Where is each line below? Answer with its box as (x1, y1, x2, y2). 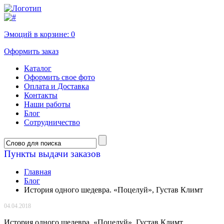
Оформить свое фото (24, 73, 95, 81)
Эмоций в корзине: (4, 30, 71, 38)
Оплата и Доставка (24, 82, 89, 90)
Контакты (24, 91, 57, 99)
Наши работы (24, 100, 70, 108)
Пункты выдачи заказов (4, 148, 100, 159)
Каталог (24, 64, 51, 72)
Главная (24, 167, 51, 176)
